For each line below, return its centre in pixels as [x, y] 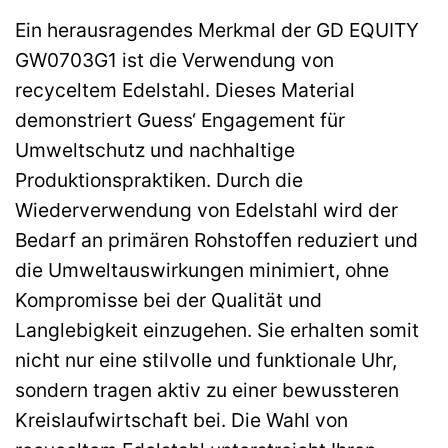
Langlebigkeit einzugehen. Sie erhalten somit [217, 330]
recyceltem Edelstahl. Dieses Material [185, 90]
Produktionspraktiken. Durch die [159, 180]
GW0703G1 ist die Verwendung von [174, 60]
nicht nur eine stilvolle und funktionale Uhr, [206, 360]
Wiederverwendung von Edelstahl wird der [206, 210]
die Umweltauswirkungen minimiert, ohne [202, 270]
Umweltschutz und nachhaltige [155, 150]
